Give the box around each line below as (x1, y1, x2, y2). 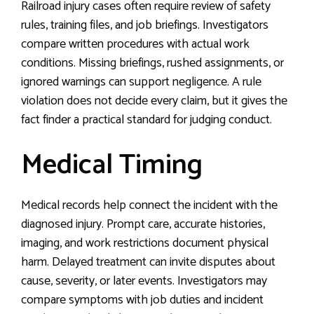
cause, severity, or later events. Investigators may (21, 270, 267, 292)
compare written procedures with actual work (21, 33, 250, 55)
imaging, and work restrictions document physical (21, 232, 268, 254)
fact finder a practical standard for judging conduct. (21, 109, 272, 130)
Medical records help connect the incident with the (21, 194, 278, 216)
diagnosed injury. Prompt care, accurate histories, (21, 213, 265, 235)
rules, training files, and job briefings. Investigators (21, 14, 268, 36)
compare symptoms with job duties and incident (21, 289, 264, 310)
